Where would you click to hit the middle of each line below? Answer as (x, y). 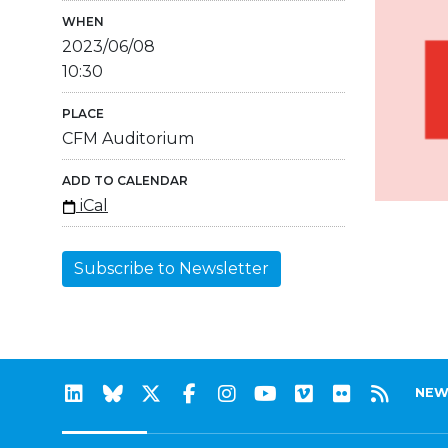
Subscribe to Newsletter (171, 269)
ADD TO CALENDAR (125, 181)
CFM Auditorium (128, 139)
